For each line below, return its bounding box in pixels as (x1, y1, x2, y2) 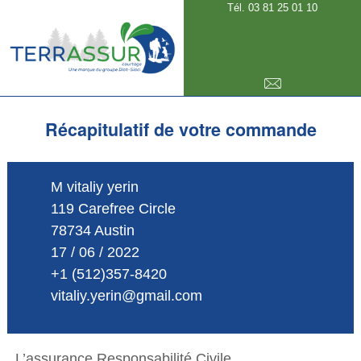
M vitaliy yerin (50, 178, 139, 195)
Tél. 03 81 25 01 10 (227, 2, 318, 14)
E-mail (284, 77, 315, 90)
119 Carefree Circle (50, 200, 176, 217)
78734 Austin (50, 222, 135, 239)
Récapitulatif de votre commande (44, 116, 317, 142)
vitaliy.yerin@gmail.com (50, 287, 202, 304)
